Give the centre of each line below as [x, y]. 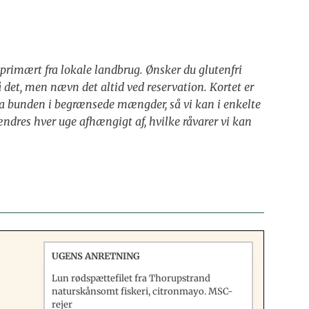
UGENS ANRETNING [96, 256]
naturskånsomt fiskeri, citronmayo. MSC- [143, 291]
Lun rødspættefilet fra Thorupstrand [131, 278]
